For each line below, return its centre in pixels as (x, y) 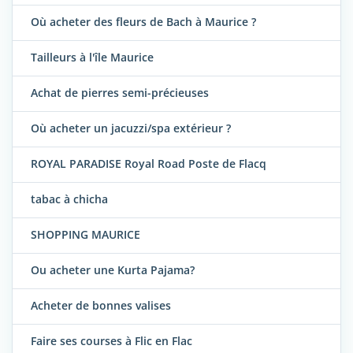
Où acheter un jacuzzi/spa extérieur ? (131, 128)
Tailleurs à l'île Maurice (92, 58)
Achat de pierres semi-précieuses (120, 93)
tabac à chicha (69, 199)
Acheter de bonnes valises (101, 306)
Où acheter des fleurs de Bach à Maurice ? (143, 22)
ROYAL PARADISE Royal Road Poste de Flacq (149, 164)
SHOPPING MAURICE (85, 235)
